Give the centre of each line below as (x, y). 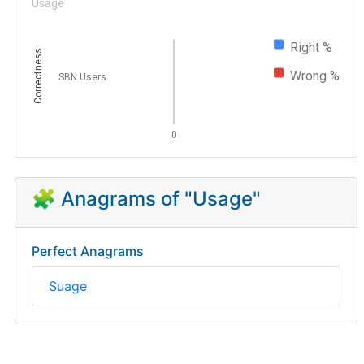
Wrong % (315, 76)
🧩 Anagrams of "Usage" (147, 199)
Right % (312, 47)
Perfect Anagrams (88, 251)
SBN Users (82, 77)
